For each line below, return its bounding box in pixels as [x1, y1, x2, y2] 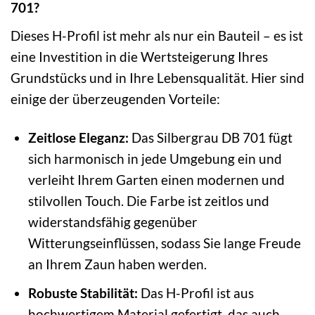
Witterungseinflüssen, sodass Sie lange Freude [27, 234, 301, 251]
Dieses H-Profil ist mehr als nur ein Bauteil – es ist [11, 27, 303, 44]
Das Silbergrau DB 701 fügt [128, 129, 292, 146]
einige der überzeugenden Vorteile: [11, 90, 220, 107]
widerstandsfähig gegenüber [27, 213, 198, 230]
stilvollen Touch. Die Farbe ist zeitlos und [27, 192, 269, 209]
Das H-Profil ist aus [137, 285, 254, 302]
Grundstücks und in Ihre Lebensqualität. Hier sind [11, 69, 304, 86]
